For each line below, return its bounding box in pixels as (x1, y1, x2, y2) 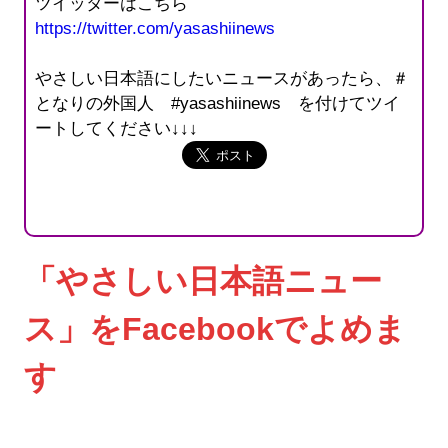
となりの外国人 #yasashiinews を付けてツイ (35, 93, 401, 113)
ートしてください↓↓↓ (35, 118, 199, 138)
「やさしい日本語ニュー (23, 263, 382, 300)
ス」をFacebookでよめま (23, 311, 406, 348)
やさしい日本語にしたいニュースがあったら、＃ (35, 68, 410, 88)
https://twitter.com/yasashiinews (35, 18, 276, 38)
